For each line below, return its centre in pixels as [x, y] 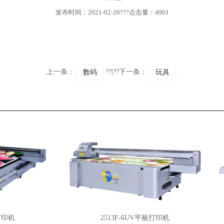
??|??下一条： [126, 72]
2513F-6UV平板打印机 [126, 218]
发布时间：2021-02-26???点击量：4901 [112, 12]
